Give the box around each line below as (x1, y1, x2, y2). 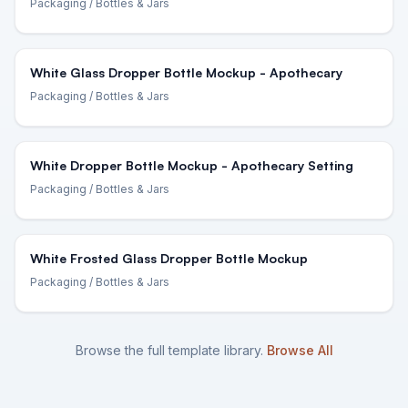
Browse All (266, 342, 333, 358)
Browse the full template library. (75, 342, 263, 358)
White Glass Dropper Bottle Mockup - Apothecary (30, 65, 342, 80)
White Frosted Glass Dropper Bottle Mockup (30, 250, 308, 266)
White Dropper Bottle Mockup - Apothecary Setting (30, 158, 353, 173)
